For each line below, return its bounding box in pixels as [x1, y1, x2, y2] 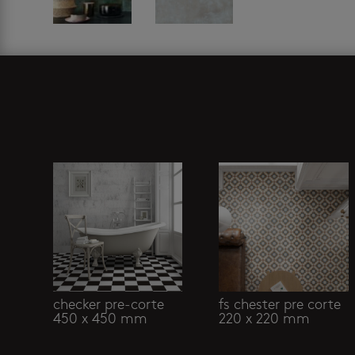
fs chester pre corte [219, 297, 342, 313]
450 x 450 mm [53, 311, 148, 327]
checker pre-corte [53, 297, 165, 313]
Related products [53, 128, 213, 150]
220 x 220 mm [219, 311, 311, 327]
